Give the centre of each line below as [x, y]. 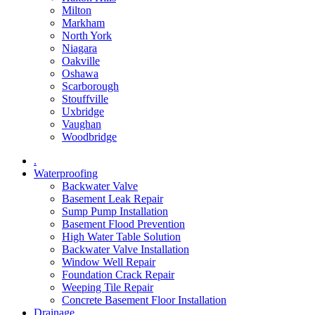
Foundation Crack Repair [118, 275]
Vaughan [82, 124]
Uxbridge [83, 111]
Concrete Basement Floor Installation [144, 300]
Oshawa [80, 73]
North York [87, 36]
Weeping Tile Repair [108, 287]
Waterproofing [66, 173]
